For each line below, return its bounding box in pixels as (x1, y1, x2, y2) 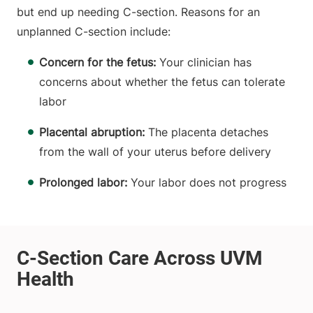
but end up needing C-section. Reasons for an (17, 5, 260, 20)
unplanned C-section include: (17, 24, 170, 39)
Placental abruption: (39, 125, 145, 140)
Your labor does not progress (127, 175, 286, 190)
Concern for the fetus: (39, 55, 156, 70)
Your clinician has (156, 55, 252, 70)
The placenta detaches (145, 125, 268, 140)
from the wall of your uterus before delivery (39, 145, 271, 159)
